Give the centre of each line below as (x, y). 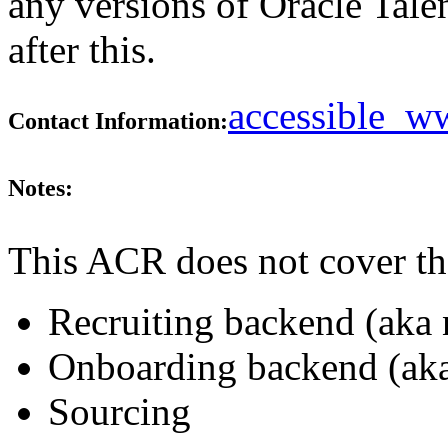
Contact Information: (118, 121)
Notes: (40, 187)
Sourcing (119, 411)
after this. (82, 50)
